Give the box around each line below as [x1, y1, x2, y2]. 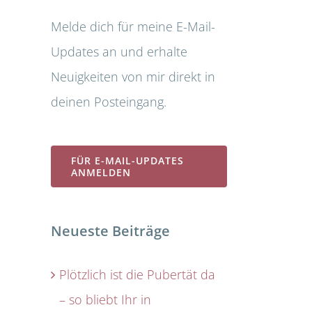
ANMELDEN [71, 166, 131, 180]
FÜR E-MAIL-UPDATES [71, 154, 184, 168]
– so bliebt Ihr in [59, 290, 151, 308]
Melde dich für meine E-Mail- [51, 18, 215, 36]
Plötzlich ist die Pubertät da [59, 265, 215, 283]
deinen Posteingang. [51, 93, 166, 111]
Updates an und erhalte [51, 43, 187, 61]
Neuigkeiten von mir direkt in [51, 68, 215, 86]
